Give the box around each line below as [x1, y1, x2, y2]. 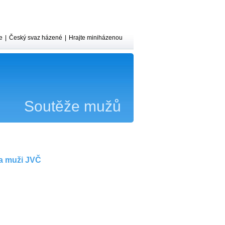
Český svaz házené [9, 34, 62, 41]
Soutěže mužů [24, 98, 121, 115]
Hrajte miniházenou [69, 34, 123, 41]
